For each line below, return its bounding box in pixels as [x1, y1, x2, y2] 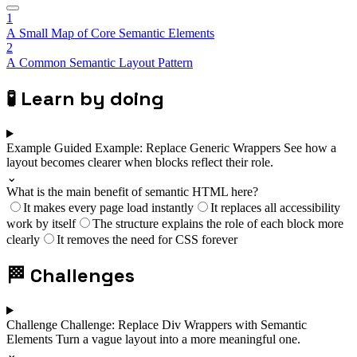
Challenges [30, 262, 135, 288]
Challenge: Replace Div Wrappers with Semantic [61, 317, 307, 331]
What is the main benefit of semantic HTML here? [6, 185, 258, 199]
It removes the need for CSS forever [57, 233, 237, 247]
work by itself [6, 217, 76, 231]
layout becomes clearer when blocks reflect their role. [6, 155, 273, 170]
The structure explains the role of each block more [92, 217, 343, 231]
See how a [284, 141, 336, 155]
